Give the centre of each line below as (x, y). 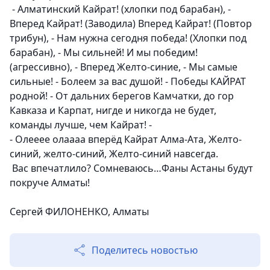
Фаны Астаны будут (207, 168)
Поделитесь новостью (145, 250)
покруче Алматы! (50, 183)
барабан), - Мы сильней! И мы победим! (104, 53)
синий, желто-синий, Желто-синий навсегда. (114, 154)
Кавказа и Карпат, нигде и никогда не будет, (113, 111)
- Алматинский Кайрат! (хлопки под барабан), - (120, 9)
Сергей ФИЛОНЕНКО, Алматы (79, 212)
